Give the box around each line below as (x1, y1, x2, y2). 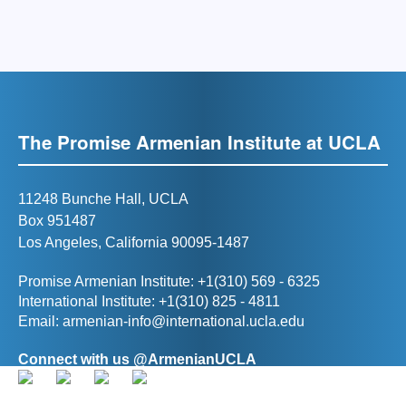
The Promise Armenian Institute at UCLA (18, 129, 381, 155)
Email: (18, 314, 63, 329)
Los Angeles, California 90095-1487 (18, 235, 249, 250)
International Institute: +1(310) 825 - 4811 (18, 294, 280, 309)
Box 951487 (18, 213, 96, 228)
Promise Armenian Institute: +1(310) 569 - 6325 (18, 274, 320, 289)
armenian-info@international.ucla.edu (63, 314, 304, 329)
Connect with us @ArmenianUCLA (18, 352, 260, 367)
